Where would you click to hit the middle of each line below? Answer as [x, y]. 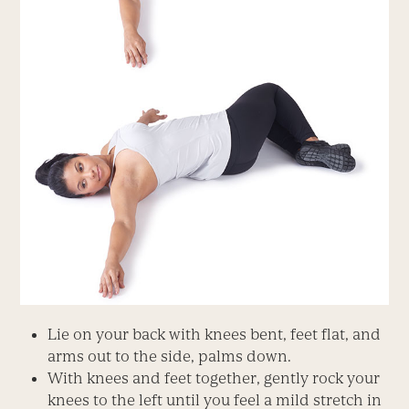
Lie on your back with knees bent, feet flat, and [215, 335]
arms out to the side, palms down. [170, 357]
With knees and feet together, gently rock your [214, 378]
